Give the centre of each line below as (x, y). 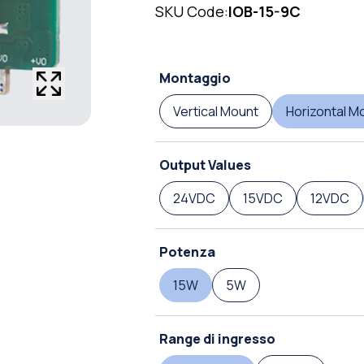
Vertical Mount (216, 111)
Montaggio (195, 78)
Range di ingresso (217, 339)
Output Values (205, 165)
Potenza (187, 252)
